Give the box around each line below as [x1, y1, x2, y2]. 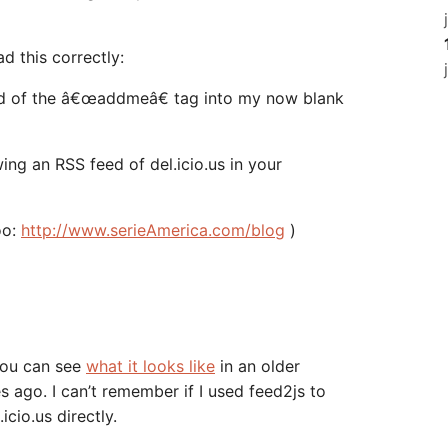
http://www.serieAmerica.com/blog [21, 219, 285, 240]
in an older [215, 356, 300, 377]
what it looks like [86, 356, 215, 377]
